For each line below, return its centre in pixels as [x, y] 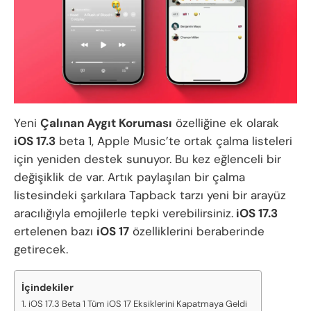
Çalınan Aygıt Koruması [106, 123]
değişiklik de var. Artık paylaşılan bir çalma [129, 177]
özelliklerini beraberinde [197, 231]
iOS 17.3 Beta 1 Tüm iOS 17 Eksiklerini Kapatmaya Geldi [137, 303]
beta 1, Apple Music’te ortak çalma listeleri [174, 141]
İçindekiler [48, 287]
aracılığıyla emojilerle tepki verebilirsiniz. [124, 213]
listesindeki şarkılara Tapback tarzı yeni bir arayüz [150, 195]
